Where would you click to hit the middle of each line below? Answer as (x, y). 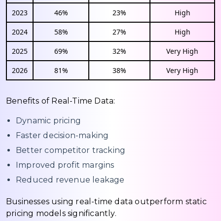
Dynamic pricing (48, 120)
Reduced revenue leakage (70, 180)
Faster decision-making (62, 135)
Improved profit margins (65, 165)
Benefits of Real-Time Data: (61, 101)
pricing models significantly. (61, 213)
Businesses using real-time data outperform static (106, 201)
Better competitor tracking (71, 150)
